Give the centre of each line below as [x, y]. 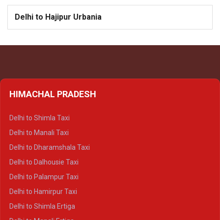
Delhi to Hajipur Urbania [58, 17]
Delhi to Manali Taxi [39, 133]
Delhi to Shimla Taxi [40, 118]
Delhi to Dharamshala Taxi [50, 148]
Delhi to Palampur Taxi [44, 177]
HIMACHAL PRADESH [53, 94]
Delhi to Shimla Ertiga [42, 206]
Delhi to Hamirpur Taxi [43, 192]
